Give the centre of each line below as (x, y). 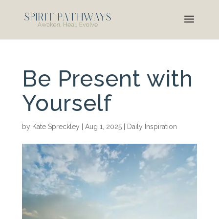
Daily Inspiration (152, 127)
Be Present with (107, 79)
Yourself (67, 103)
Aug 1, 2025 (103, 127)
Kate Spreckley (56, 127)
